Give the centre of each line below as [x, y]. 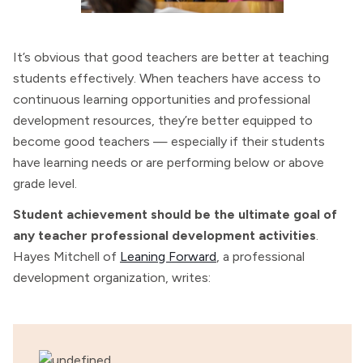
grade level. [45, 184]
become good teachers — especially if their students [169, 141]
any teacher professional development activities [164, 235]
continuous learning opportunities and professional [162, 99]
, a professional [261, 256]
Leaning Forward [168, 256]
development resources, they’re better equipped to [163, 120]
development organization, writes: [112, 278]
